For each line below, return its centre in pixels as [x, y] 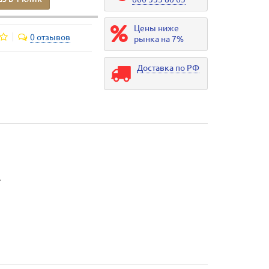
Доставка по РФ [168, 68]
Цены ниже [156, 29]
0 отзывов [50, 38]
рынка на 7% [159, 39]
